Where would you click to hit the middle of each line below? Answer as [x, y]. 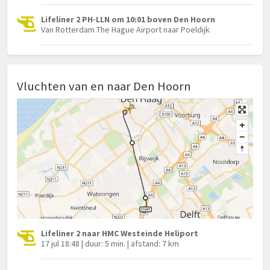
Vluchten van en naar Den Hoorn [104, 86]
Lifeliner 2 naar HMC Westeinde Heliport [120, 234]
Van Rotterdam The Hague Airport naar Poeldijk [125, 30]
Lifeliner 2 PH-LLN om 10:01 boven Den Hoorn [128, 19]
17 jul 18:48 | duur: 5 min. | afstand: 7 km [110, 244]
